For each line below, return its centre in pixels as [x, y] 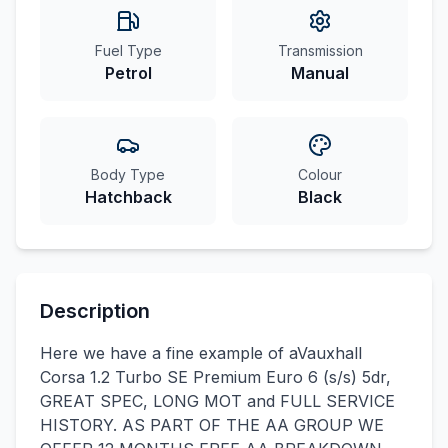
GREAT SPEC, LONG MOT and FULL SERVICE [217, 401]
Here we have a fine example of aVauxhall [201, 353]
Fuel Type [128, 50]
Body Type [128, 174]
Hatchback [128, 197]
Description [95, 311]
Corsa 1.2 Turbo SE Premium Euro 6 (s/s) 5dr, [215, 377]
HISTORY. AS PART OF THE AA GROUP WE [212, 425]
